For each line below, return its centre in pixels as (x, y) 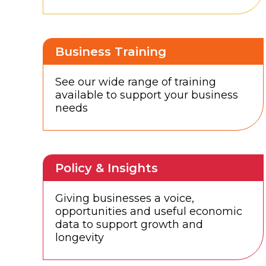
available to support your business (147, 95)
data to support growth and (129, 225)
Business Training (111, 52)
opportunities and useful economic (149, 212)
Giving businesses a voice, (125, 199)
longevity (80, 238)
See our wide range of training (136, 82)
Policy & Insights (107, 168)
